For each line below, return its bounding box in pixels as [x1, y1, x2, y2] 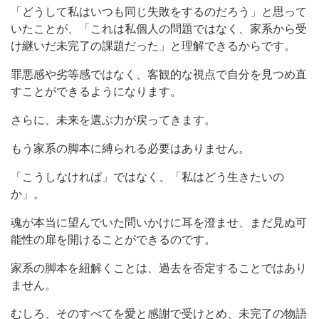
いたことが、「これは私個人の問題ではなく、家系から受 [11, 22, 307, 35]
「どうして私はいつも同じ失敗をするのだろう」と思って [11, 5, 307, 18]
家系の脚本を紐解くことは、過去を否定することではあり [11, 261, 307, 274]
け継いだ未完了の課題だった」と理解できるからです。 [11, 39, 296, 52]
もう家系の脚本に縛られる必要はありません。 [11, 142, 250, 155]
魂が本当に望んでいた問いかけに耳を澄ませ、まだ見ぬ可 [11, 216, 307, 229]
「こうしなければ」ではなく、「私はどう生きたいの [11, 170, 284, 183]
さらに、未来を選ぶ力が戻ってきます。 [11, 113, 216, 126]
